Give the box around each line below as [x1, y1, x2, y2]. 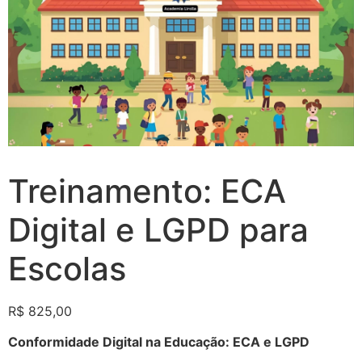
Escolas [8, 248, 126, 288]
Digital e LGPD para [8, 209, 309, 250]
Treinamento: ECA [8, 170, 286, 211]
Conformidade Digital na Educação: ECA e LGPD [8, 334, 309, 351]
